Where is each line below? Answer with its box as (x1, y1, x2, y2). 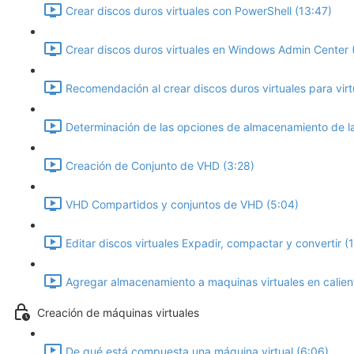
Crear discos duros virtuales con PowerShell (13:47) (66, 4, 332, 18)
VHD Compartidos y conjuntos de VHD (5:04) (66, 198, 299, 212)
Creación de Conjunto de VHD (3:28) (66, 159, 254, 173)
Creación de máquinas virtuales (37, 306, 199, 320)
